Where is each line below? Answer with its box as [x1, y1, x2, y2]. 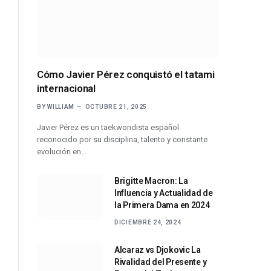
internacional [37, 82, 96, 94]
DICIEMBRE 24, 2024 [114, 218, 181, 226]
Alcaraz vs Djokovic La [114, 244, 201, 255]
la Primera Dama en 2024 [114, 200, 210, 210]
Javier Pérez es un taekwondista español [37, 122, 179, 132]
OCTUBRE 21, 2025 [85, 103, 147, 110]
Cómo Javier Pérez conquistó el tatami [37, 68, 215, 80]
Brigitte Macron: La [114, 175, 188, 186]
